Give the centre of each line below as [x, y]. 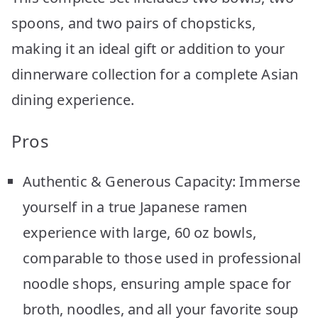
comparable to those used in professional [162, 258]
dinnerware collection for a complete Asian [155, 74]
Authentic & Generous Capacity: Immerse [162, 181]
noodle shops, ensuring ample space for [157, 283]
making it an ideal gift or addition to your [148, 48]
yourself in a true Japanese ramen [135, 207]
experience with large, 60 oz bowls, [140, 232]
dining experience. [73, 99]
